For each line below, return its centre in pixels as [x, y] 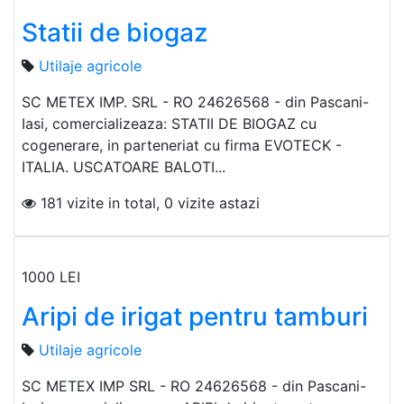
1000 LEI [53, 277]
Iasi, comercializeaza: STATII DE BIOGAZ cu [169, 124]
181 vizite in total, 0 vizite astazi [148, 203]
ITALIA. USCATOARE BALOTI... [124, 167]
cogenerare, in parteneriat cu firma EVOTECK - [182, 146]
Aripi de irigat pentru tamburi [195, 317]
